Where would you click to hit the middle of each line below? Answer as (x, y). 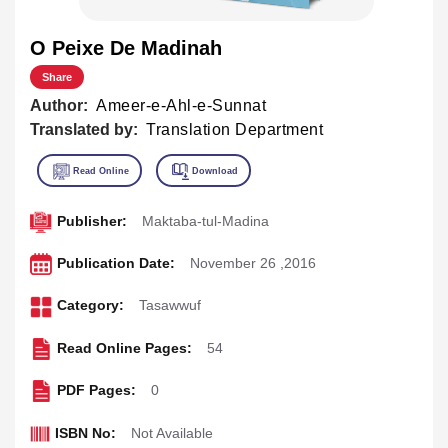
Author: (59, 105)
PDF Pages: (96, 390)
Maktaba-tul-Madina (205, 220)
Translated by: (84, 129)
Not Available (171, 433)
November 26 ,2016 (252, 263)
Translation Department (234, 129)
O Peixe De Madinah (126, 47)
